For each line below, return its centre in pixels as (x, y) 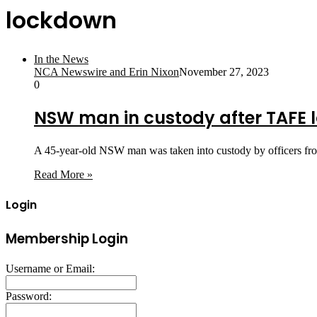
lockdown (61, 21)
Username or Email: (50, 268)
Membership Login (67, 239)
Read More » (63, 174)
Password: (29, 296)
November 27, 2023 (224, 71)
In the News (61, 59)
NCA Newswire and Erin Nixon (106, 71)
